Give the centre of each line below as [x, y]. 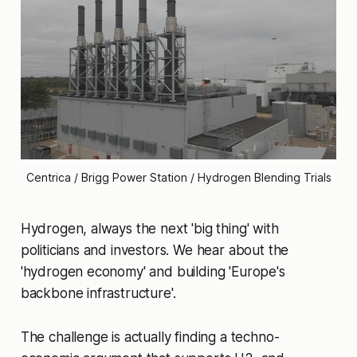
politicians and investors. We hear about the [155, 251]
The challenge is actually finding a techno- [150, 337]
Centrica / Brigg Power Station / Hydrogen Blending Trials [178, 178]
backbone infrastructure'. [98, 294]
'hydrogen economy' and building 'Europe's [153, 272]
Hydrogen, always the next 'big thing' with [149, 229]
